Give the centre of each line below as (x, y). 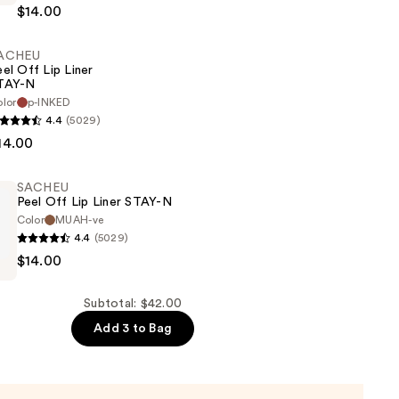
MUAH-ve (80, 220)
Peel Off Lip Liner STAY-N (94, 203)
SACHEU (43, 188)
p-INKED (49, 103)
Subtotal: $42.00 (133, 304)
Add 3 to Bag (133, 329)
